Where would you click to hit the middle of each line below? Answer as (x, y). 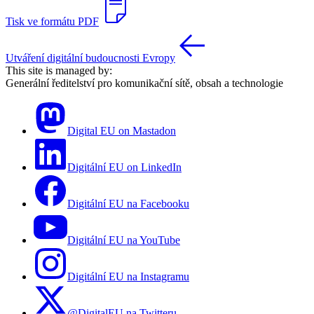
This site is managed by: (59, 70)
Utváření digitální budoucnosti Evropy (90, 57)
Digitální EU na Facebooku (128, 203)
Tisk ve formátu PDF (52, 21)
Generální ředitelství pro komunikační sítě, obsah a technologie (144, 83)
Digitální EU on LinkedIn (124, 167)
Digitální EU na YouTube (124, 240)
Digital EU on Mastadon (122, 130)
